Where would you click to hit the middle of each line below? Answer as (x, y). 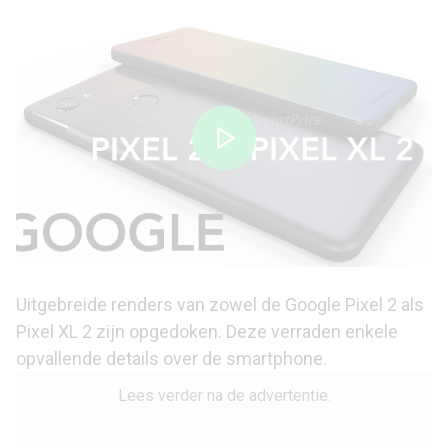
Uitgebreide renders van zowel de (150, 304)
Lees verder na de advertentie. (224, 395)
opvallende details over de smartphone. (171, 358)
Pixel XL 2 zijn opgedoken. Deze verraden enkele (207, 331)
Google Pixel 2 (341, 304)
